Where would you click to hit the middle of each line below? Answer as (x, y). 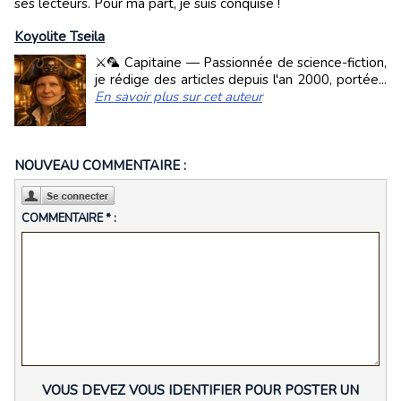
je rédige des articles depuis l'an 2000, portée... (241, 80)
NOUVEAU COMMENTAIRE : (100, 166)
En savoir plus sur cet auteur (179, 97)
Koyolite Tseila (60, 37)
